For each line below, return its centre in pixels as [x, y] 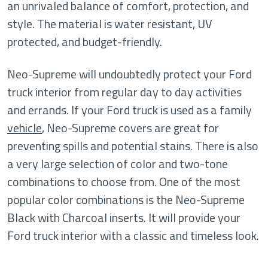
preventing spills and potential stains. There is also [133, 146]
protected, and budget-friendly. [85, 42]
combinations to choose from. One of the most [124, 182]
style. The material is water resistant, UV [110, 24]
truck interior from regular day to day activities [124, 92]
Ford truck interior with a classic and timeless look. [133, 235]
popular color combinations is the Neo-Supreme [126, 200]
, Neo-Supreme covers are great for [130, 128]
